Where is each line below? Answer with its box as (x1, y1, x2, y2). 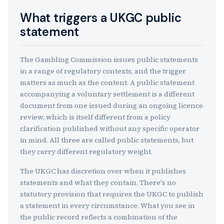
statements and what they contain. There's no (20, 177, 176, 187)
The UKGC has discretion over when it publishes (20, 166, 186, 176)
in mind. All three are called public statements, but (20, 135, 193, 145)
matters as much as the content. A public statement (20, 77, 194, 87)
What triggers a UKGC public (20, 10, 181, 25)
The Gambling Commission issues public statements (20, 54, 198, 64)
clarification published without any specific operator (20, 123, 199, 133)
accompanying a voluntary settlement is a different (20, 89, 194, 99)
